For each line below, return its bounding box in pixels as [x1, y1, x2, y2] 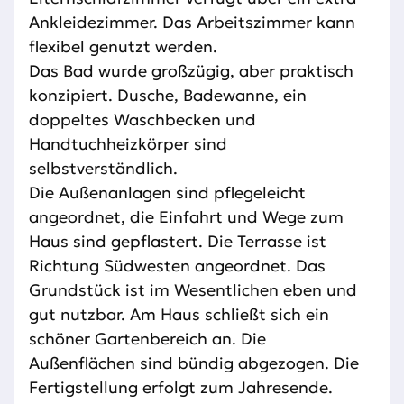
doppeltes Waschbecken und [29, 109, 256, 131]
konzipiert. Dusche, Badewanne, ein [29, 85, 307, 106]
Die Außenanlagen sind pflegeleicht [29, 182, 306, 204]
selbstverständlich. [29, 158, 178, 179]
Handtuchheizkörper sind [29, 133, 227, 155]
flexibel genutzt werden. [29, 36, 217, 58]
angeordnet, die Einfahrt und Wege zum [29, 207, 344, 228]
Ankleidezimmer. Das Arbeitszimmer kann [29, 12, 355, 33]
